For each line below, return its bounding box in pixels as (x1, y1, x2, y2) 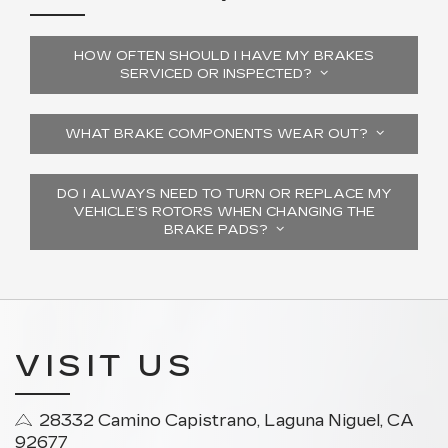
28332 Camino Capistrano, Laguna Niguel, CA (39, 411, 415, 430)
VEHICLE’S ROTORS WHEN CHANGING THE (73, 204, 375, 220)
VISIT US (15, 348, 195, 384)
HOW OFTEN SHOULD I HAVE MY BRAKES (74, 48, 374, 64)
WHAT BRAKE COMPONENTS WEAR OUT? (64, 126, 376, 142)
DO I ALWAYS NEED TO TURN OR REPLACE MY (56, 186, 392, 202)
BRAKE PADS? (164, 222, 276, 238)
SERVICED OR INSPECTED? (120, 66, 320, 82)
